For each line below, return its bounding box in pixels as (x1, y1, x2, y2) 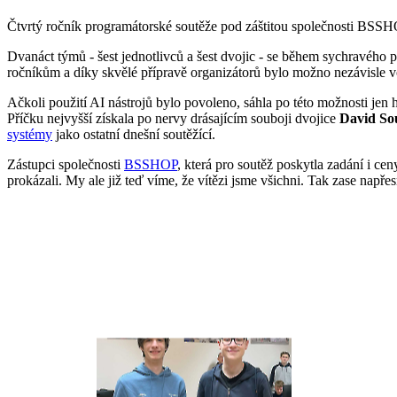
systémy (7, 126, 52, 142)
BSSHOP (124, 156, 177, 172)
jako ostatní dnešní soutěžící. (52, 126, 215, 142)
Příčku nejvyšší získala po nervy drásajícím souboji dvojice (7, 110, 339, 126)
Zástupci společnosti (7, 156, 124, 172)
